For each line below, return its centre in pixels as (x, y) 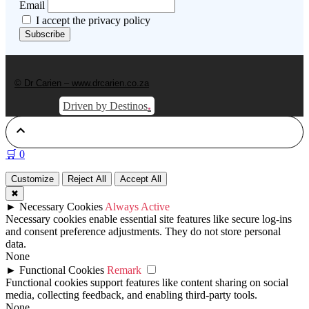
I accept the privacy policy (92, 21)
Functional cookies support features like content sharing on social (147, 283)
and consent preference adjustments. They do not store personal (143, 232)
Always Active (137, 207)
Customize (32, 179)
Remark (124, 270)
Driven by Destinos (105, 106)
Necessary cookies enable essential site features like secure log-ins (149, 219)
